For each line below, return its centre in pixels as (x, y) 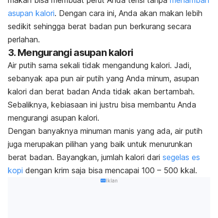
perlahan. (24, 40)
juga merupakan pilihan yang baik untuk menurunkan (100, 144)
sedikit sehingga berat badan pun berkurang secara (100, 27)
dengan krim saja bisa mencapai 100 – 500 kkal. (110, 171)
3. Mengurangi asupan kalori (71, 53)
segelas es (181, 157)
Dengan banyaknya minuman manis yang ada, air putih (105, 131)
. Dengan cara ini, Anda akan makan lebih (128, 13)
